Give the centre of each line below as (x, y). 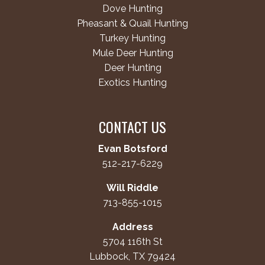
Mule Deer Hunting (132, 53)
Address (132, 227)
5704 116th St (132, 242)
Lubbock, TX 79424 (132, 257)
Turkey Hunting (132, 38)
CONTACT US (132, 127)
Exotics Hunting (132, 83)
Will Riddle (132, 188)
